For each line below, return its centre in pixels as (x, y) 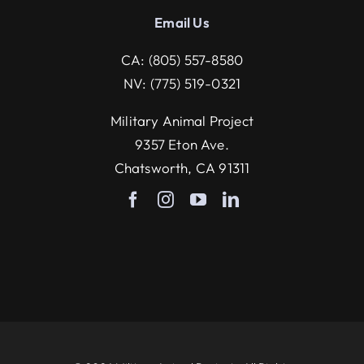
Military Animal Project (182, 120)
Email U (179, 22)
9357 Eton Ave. (182, 144)
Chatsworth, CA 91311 (182, 167)
